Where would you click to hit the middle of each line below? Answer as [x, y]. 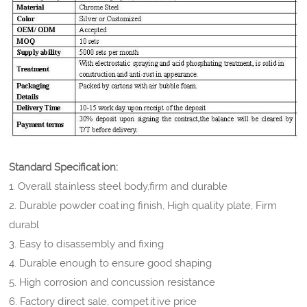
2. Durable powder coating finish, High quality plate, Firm [143, 206]
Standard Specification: [64, 168]
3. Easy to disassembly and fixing [87, 244]
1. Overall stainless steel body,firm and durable [119, 187]
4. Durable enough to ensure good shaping [111, 263]
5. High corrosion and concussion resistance [112, 283]
